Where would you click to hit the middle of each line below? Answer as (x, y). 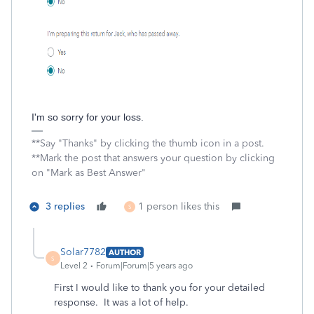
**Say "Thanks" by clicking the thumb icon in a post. (148, 143)
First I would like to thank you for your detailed (159, 288)
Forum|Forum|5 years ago (144, 266)
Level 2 (74, 266)
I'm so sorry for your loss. (88, 117)
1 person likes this (179, 206)
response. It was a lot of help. (123, 302)
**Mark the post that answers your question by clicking (153, 158)
